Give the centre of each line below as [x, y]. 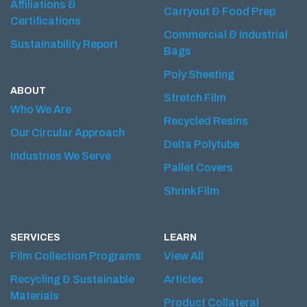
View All [184, 256]
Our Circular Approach [67, 132]
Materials [35, 295]
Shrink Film [192, 191]
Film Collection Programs [76, 256]
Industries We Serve [61, 156]
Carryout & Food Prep [220, 11]
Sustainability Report [64, 44]
